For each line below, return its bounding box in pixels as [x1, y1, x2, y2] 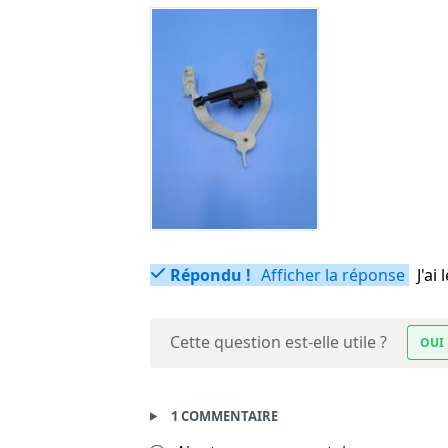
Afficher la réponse [257, 263, 405, 286]
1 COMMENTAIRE [170, 406, 278, 425]
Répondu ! [170, 263, 251, 286]
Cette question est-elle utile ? [170, 330, 387, 353]
